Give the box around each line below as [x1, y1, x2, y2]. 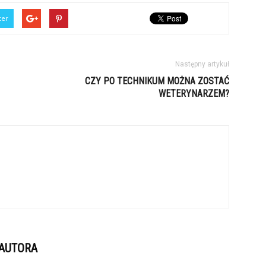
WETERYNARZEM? [159, 88, 229, 99]
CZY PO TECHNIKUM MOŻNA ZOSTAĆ [85, 75, 229, 87]
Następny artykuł [175, 60, 229, 68]
